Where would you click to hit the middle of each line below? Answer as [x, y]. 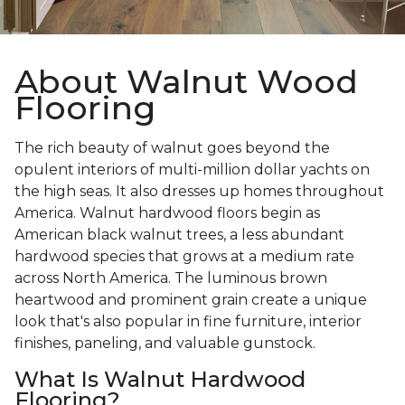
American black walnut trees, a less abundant [179, 235]
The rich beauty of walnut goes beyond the [172, 148]
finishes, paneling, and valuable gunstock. [167, 344]
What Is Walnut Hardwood [160, 380]
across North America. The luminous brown [171, 278]
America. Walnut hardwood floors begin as [167, 213]
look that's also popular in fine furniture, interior [188, 322]
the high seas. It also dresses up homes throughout [199, 192]
